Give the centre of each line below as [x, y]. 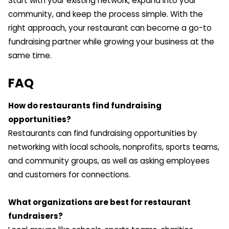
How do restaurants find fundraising [85, 105]
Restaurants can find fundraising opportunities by [103, 133]
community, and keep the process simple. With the [106, 14]
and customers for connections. [69, 174]
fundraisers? [36, 216]
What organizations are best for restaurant [99, 202]
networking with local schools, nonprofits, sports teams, [114, 147]
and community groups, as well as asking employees [109, 161]
